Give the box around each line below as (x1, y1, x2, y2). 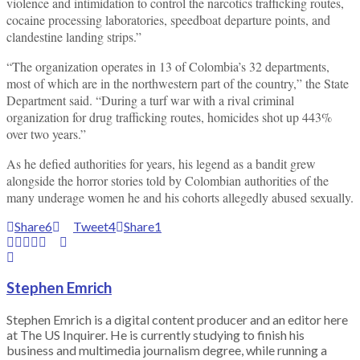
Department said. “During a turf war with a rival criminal (6, 91, 294, 108)
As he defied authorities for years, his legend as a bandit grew (6, 154, 316, 172)
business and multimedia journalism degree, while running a (6, 342, 327, 358)
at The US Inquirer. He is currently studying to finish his (6, 326, 305, 342)
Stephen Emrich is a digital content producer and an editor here (6, 311, 348, 327)
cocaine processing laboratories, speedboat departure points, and (6, 10, 330, 28)
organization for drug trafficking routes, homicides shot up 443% (6, 108, 332, 125)
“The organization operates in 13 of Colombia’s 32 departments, (6, 57, 329, 75)
